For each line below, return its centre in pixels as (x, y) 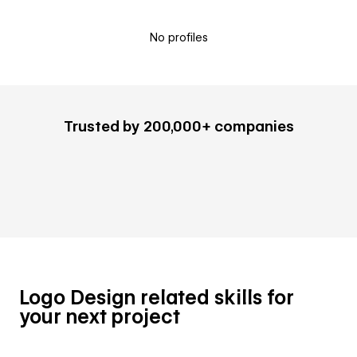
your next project (100, 317)
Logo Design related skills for (157, 298)
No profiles (178, 37)
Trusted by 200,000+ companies (178, 126)
